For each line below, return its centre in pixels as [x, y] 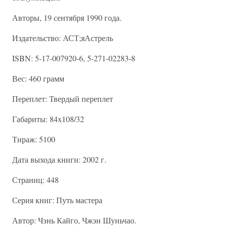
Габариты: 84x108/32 [48, 119]
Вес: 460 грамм [38, 78]
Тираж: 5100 [34, 139]
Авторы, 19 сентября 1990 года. [67, 17]
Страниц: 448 [35, 180]
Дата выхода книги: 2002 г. [59, 159]
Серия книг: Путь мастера [57, 200]
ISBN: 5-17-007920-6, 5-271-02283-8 [74, 58]
